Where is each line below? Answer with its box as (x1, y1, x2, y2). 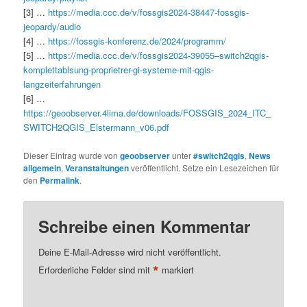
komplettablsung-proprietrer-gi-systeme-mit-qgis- (23, 63, 214, 77)
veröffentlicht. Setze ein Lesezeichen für (129, 161, 280, 173)
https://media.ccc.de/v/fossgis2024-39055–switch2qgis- (48, 49, 269, 62)
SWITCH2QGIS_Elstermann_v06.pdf (23, 121, 170, 134)
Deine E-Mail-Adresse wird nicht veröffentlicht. (38, 245, 222, 258)
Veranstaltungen (65, 161, 130, 174)
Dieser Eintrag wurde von (23, 149, 121, 161)
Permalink (40, 173, 80, 186)
